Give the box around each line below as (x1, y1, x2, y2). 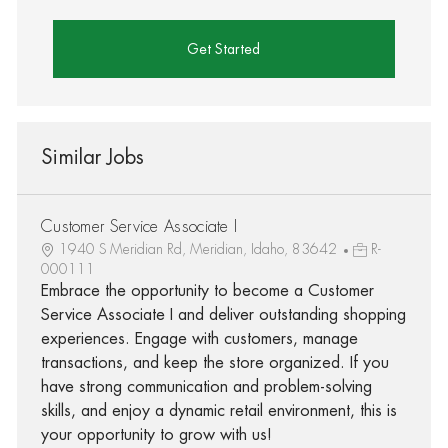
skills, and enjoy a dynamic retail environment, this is (40, 402, 397, 419)
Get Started (187, 41, 261, 56)
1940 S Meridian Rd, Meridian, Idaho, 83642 (58, 241, 341, 256)
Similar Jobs (40, 146, 144, 168)
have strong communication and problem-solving (40, 378, 372, 395)
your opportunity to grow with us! (40, 426, 272, 443)
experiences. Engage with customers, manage (40, 330, 358, 347)
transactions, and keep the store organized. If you (40, 354, 389, 371)
